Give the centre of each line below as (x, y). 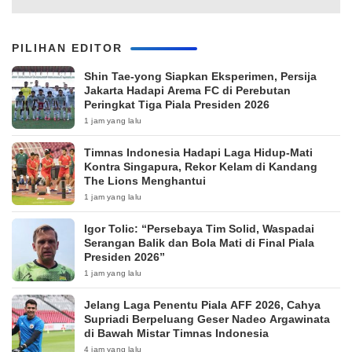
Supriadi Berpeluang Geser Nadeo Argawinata (207, 319)
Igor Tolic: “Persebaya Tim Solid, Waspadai (199, 228)
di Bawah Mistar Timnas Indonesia (176, 333)
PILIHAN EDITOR (67, 48)
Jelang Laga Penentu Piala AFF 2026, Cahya (202, 304)
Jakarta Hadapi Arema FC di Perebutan (187, 90)
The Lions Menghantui (145, 180)
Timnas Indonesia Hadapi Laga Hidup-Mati (198, 152)
